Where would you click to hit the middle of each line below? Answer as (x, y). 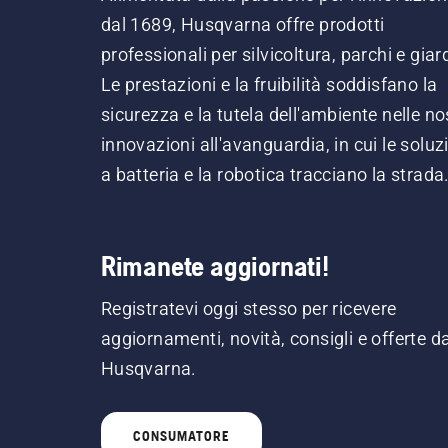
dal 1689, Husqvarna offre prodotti (242, 25)
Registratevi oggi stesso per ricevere (248, 309)
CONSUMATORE (181, 436)
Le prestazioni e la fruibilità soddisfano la (269, 85)
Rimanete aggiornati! (214, 266)
